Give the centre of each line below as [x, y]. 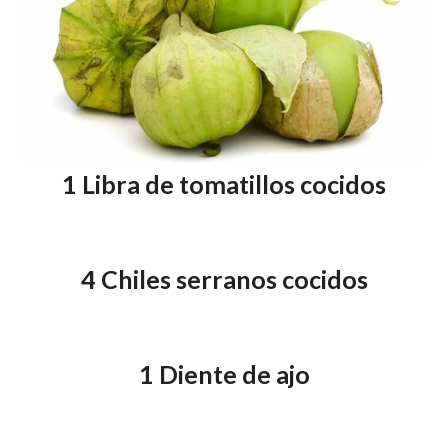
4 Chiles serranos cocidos [224, 279]
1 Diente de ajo [224, 374]
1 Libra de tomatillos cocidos [224, 184]
